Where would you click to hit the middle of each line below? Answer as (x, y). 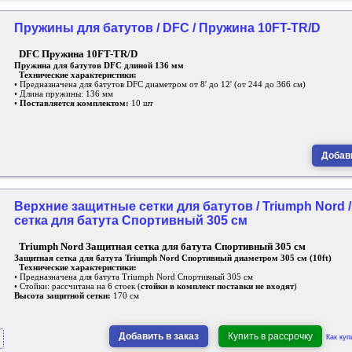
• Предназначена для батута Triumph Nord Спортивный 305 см (134, 277)
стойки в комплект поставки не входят (217, 286)
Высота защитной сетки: (64, 296)
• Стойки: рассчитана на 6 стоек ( (77, 286)
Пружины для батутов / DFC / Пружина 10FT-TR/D (167, 28)
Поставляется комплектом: (75, 103)
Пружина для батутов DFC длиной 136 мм (99, 66)
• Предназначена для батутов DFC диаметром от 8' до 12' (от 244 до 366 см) (160, 84)
